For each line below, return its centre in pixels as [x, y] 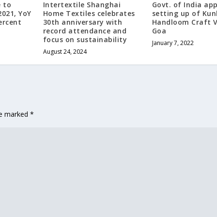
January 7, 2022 [173, 43]
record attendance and [85, 31]
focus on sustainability [85, 40]
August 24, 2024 [65, 52]
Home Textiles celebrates [89, 14]
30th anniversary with [83, 22]
